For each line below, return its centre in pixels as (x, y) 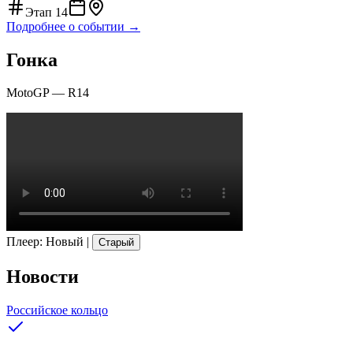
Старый (116, 243)
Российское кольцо (57, 310)
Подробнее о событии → (73, 26)
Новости (43, 277)
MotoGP (28, 93)
